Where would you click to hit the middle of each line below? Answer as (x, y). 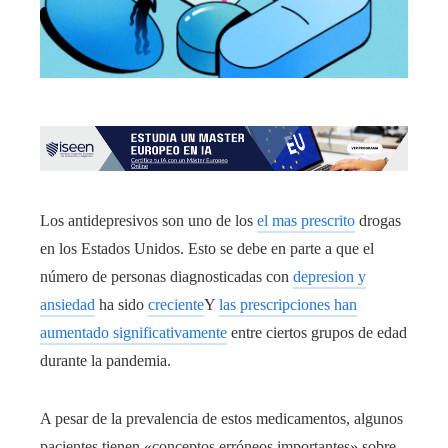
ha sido (121, 305)
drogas (378, 221)
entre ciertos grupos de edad (317, 333)
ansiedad (67, 305)
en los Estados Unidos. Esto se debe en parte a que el (207, 249)
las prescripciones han (288, 305)
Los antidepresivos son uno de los (148, 221)
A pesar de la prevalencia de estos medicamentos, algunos (221, 419)
